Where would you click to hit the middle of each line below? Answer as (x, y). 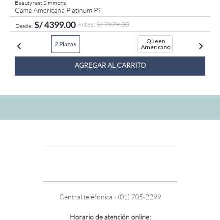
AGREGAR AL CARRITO (110, 65)
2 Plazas (65, 44)
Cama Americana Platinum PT (58, 10)
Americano (155, 47)
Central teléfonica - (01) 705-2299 (110, 196)
